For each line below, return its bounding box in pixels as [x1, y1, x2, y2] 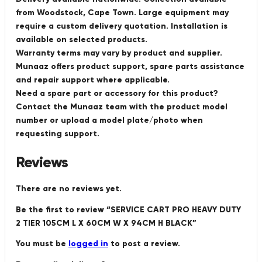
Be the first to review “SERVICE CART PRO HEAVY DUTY [16, 204, 241, 215]
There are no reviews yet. [16, 183, 122, 194]
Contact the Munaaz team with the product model [16, 102, 227, 112]
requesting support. [16, 129, 99, 139]
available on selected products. [16, 35, 147, 45]
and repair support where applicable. [16, 75, 170, 85]
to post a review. [108, 238, 180, 249]
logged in [68, 238, 108, 249]
